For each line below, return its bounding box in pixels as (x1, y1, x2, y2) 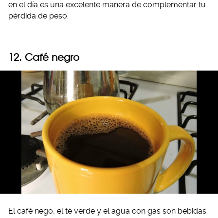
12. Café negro (8, 51, 79, 64)
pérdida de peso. (8, 11, 69, 21)
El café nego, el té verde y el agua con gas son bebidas (8, 206, 206, 216)
